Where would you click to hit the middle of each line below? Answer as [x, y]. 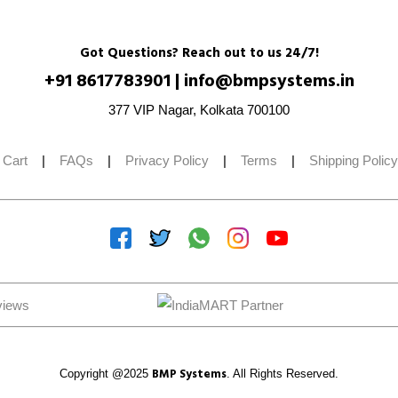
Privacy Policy [167, 160]
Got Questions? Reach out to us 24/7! [199, 53]
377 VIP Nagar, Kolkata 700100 [199, 110]
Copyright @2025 [106, 374]
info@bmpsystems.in [269, 82]
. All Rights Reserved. [283, 374]
